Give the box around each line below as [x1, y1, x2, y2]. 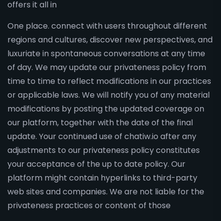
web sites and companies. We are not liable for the [7, 186, 204, 197]
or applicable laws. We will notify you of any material [7, 89, 210, 101]
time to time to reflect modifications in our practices [7, 75, 211, 87]
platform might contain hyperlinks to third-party [7, 172, 197, 184]
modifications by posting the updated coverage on [7, 103, 204, 114]
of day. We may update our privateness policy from [7, 62, 206, 73]
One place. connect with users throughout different [7, 20, 207, 32]
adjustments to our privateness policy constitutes [7, 145, 200, 156]
